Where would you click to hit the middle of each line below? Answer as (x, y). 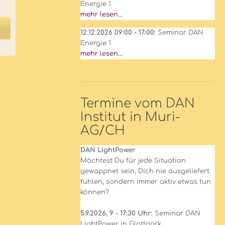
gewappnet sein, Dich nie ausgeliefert (145, 171)
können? (94, 192)
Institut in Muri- (130, 117)
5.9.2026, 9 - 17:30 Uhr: (117, 213)
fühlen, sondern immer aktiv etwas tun (145, 182)
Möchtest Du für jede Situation (133, 161)
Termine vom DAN (137, 103)
